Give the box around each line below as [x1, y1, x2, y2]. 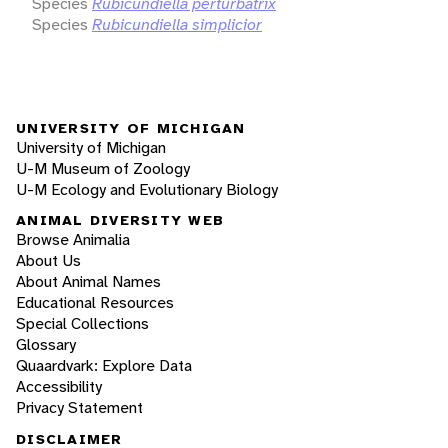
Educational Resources [16, 292, 174, 314]
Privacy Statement [16, 397, 143, 419]
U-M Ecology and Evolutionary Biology [16, 178, 278, 200]
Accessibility [16, 376, 102, 398]
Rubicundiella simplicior [92, 13, 262, 35]
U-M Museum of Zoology [16, 157, 190, 179]
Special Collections [16, 313, 149, 335]
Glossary [16, 334, 76, 356]
